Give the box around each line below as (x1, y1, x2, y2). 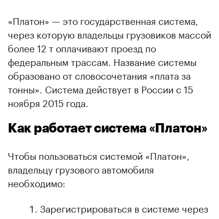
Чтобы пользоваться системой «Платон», (8, 147, 190, 162)
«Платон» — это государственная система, (8, 12, 198, 27)
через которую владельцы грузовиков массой (8, 26, 211, 41)
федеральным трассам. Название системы (8, 53, 197, 68)
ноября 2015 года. (8, 94, 88, 109)
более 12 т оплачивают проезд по (8, 40, 156, 55)
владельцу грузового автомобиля (8, 161, 154, 176)
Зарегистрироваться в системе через (40, 200, 208, 215)
